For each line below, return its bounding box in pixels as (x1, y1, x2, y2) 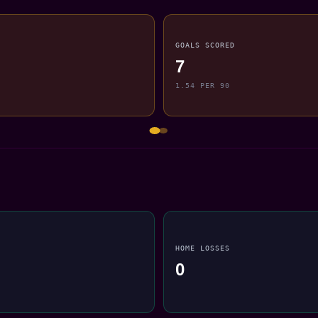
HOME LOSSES (175, 243, 231, 252)
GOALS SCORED (175, 40, 236, 49)
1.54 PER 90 (175, 81, 231, 90)
